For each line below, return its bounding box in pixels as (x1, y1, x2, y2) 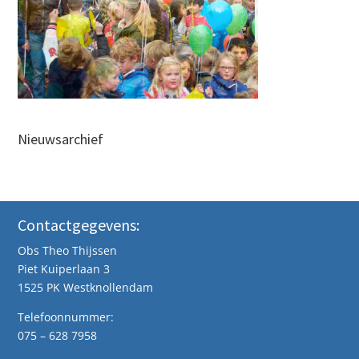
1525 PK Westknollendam (18, 280, 154, 295)
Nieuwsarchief (18, 129, 104, 148)
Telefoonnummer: (18, 309, 115, 325)
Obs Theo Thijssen (18, 243, 118, 258)
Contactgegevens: (18, 215, 140, 235)
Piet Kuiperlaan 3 (18, 261, 111, 276)
